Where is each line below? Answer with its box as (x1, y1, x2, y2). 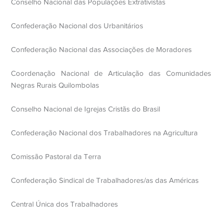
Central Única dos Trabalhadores (11, 200, 118, 208)
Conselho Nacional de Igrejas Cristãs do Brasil (11, 105, 161, 113)
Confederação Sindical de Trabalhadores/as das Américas (11, 176, 199, 184)
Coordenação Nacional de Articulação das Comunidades (11, 69, 211, 77)
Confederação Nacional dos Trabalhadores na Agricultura (11, 129, 198, 137)
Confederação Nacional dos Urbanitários (11, 22, 144, 30)
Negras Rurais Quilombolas (11, 81, 100, 89)
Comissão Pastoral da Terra (11, 153, 102, 161)
